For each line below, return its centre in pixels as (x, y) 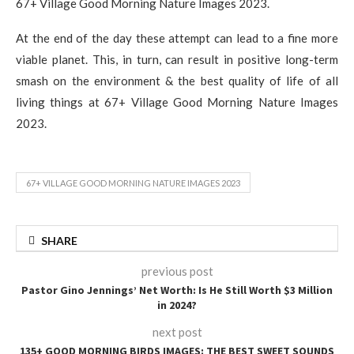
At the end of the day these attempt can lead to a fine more (177, 38)
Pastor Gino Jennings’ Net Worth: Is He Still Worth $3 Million (177, 290)
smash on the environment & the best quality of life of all (177, 81)
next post (177, 332)
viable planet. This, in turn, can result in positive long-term (177, 59)
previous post (177, 271)
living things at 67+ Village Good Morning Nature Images (177, 102)
